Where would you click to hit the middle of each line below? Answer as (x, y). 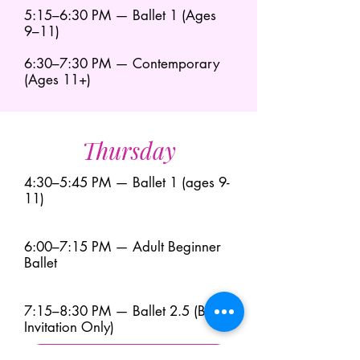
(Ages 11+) (57, 80)
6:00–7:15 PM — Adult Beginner (123, 247)
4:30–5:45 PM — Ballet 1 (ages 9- (127, 182)
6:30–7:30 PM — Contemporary (122, 63)
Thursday (129, 150)
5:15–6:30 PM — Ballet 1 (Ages (120, 15)
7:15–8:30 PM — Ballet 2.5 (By (118, 311)
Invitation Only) (69, 327)
